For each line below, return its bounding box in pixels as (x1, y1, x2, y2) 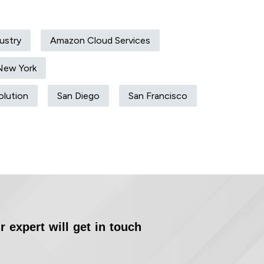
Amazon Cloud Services (50, 35, 150, 47)
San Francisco (128, 90, 187, 102)
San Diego (57, 90, 100, 102)
